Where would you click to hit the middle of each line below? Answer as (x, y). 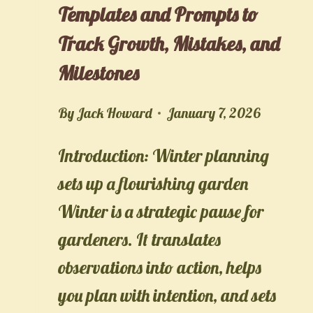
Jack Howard (115, 112)
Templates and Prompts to (158, 14)
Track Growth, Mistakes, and (169, 43)
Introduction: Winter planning (163, 155)
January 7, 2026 (213, 112)
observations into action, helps (160, 267)
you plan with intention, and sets (167, 295)
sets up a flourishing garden (153, 183)
